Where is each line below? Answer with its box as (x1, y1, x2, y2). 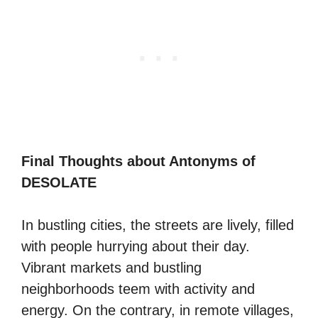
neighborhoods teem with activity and (21, 281, 255, 297)
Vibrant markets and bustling (21, 260, 202, 275)
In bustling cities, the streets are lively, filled (21, 217, 294, 233)
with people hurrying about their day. (21, 238, 250, 254)
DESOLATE (21, 175, 97, 190)
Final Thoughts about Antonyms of (21, 153, 256, 169)
